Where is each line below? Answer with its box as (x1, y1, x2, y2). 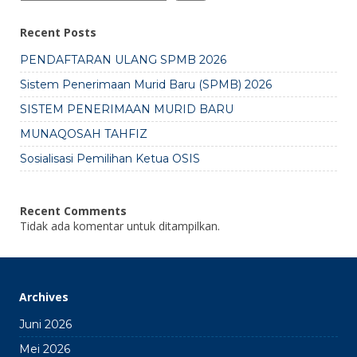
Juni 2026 (19, 316, 72, 331)
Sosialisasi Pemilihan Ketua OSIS (20, 151, 200, 166)
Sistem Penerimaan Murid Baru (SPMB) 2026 (20, 76, 272, 92)
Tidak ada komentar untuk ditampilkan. (20, 218, 220, 233)
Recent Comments (20, 202, 127, 218)
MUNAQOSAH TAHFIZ (20, 126, 147, 141)
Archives (19, 288, 69, 304)
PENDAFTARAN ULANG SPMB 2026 (20, 52, 226, 67)
